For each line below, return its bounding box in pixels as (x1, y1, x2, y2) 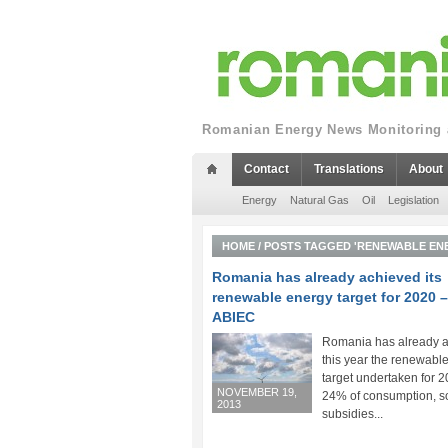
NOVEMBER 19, (217, 386, 297, 398)
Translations (314, 162, 384, 176)
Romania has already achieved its (212, 269, 442, 285)
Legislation (388, 194, 439, 206)
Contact (244, 162, 289, 176)
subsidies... (322, 407, 383, 421)
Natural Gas (290, 194, 349, 206)
